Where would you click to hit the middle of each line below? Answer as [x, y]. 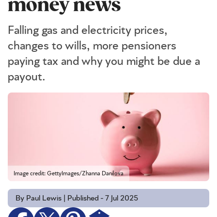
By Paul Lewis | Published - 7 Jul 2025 [77, 198]
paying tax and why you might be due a [104, 62]
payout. [27, 77]
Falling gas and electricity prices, [88, 31]
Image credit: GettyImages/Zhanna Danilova [69, 174]
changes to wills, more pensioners [92, 46]
